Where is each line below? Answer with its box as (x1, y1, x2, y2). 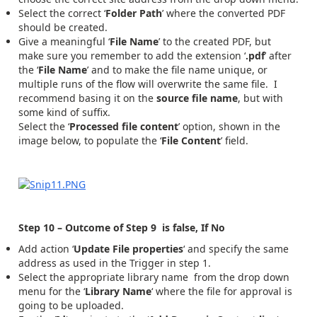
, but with (238, 91, 283, 105)
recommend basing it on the (18, 91, 154, 105)
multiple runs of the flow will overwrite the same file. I (18, 76, 277, 91)
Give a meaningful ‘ (18, 34, 110, 48)
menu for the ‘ (18, 284, 85, 299)
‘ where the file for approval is (151, 284, 292, 299)
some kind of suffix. (18, 105, 110, 119)
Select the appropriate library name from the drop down (18, 270, 289, 284)
